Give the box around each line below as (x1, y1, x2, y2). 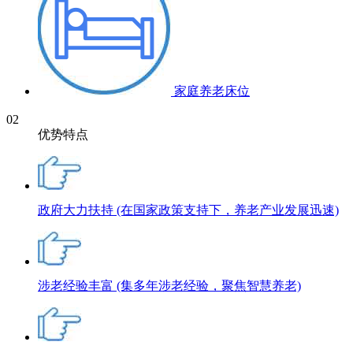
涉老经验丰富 (38, 279, 117, 292)
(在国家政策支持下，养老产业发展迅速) (117, 203, 339, 217)
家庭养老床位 (174, 84, 250, 98)
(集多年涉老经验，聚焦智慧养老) (117, 279, 301, 292)
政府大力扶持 (38, 203, 117, 217)
